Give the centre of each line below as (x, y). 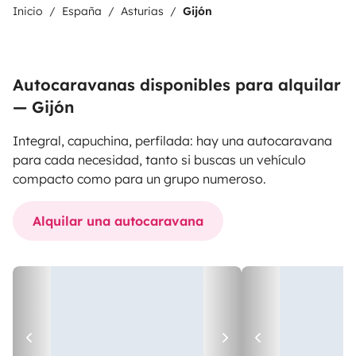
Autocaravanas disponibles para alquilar (177, 85)
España (82, 11)
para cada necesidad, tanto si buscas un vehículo (159, 160)
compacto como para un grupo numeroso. (139, 179)
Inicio (28, 11)
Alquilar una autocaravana (118, 221)
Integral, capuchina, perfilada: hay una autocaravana (172, 141)
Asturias (142, 11)
